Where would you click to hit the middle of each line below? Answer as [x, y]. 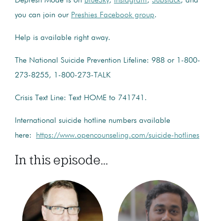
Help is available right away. [63, 38]
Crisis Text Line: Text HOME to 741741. [81, 98]
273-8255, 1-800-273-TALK [63, 75]
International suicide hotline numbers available [92, 121]
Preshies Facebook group [113, 15]
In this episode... [61, 160]
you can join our [43, 15]
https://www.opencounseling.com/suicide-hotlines [118, 135]
